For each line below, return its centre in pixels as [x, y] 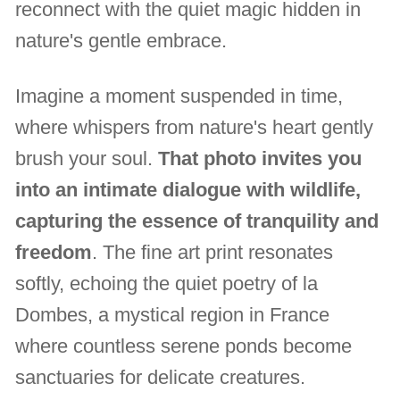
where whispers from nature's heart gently [195, 127]
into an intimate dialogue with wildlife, [188, 189]
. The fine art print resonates [213, 252]
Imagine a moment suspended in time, [179, 96]
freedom [54, 252]
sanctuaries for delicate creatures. [161, 377]
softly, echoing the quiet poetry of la [167, 283]
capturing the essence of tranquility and [197, 221]
